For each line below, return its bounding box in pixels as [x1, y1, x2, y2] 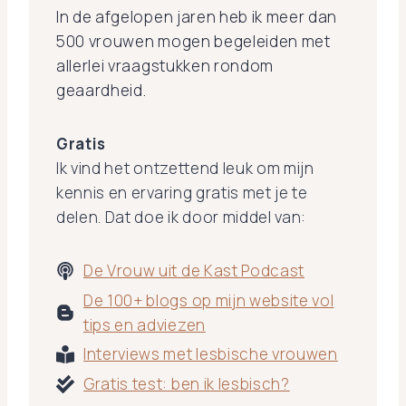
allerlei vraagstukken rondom [56, 54, 275, 76]
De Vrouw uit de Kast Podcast [83, 260, 305, 282]
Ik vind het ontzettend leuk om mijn [56, 157, 314, 179]
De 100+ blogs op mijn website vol [83, 289, 334, 311]
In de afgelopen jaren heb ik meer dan [56, 5, 338, 27]
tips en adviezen [83, 314, 206, 335]
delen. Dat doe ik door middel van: [56, 206, 307, 227]
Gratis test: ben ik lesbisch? [83, 373, 290, 395]
